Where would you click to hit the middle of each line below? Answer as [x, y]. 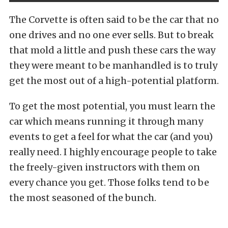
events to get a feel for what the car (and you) [111, 137]
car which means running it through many [106, 122]
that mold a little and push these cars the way [112, 50]
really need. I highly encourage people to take [113, 152]
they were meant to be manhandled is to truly [113, 66]
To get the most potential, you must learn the [112, 106]
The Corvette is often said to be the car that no [114, 20]
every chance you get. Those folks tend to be [109, 183]
